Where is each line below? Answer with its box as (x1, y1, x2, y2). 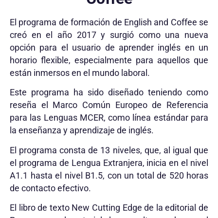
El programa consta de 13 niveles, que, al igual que (10, 145, 208, 155)
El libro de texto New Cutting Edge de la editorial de (10, 203, 208, 213)
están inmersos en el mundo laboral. (10, 68, 150, 78)
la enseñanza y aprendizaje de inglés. (10, 126, 154, 136)
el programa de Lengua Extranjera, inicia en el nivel (10, 158, 208, 168)
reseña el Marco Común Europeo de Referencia (10, 100, 208, 110)
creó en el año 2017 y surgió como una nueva (10, 30, 208, 40)
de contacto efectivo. (10, 183, 93, 193)
